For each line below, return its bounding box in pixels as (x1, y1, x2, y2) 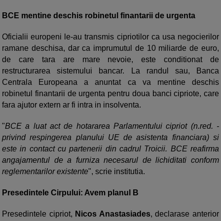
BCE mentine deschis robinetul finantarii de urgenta (2, 11, 195, 20)
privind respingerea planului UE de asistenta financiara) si (2, 133, 219, 142)
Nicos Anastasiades (75, 209, 150, 218)
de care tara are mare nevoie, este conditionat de (2, 55, 219, 64)
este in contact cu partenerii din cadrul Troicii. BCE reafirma (2, 144, 219, 153)
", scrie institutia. (88, 167, 145, 176)
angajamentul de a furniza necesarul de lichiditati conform (2, 155, 219, 164)
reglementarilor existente (2, 167, 88, 176)
